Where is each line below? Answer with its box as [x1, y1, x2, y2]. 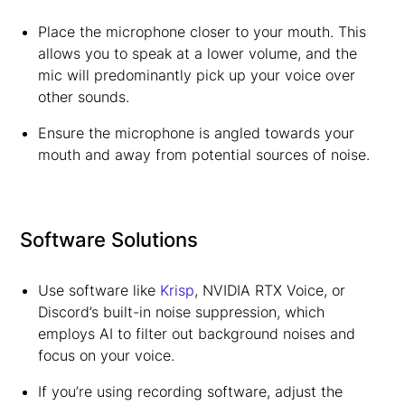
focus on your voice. [37, 346, 174, 364]
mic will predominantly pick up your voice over [37, 66, 355, 84]
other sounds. [37, 88, 129, 106]
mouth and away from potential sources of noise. [37, 146, 370, 164]
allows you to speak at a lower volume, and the [37, 44, 357, 62]
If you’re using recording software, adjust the [37, 382, 343, 400]
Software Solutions [20, 228, 199, 251]
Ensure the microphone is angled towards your [37, 124, 354, 142]
